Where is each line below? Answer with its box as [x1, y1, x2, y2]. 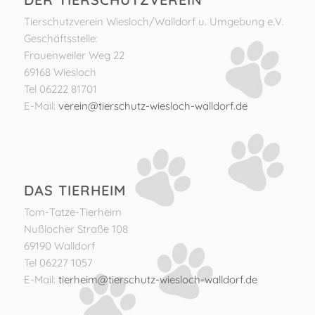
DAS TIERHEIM [23, 181, 126, 199]
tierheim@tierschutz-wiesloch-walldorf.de [58, 272, 257, 286]
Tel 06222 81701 [23, 82, 97, 96]
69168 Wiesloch [23, 65, 96, 79]
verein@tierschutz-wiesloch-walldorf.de [58, 98, 247, 112]
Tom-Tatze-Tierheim [23, 205, 122, 219]
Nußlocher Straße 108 [23, 221, 128, 236]
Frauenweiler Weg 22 [23, 48, 124, 62]
